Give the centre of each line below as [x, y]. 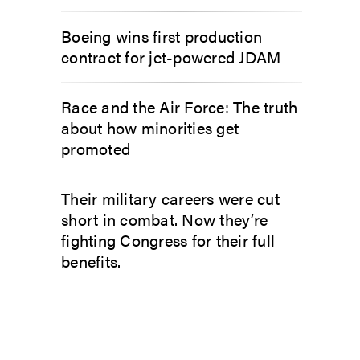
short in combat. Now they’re [164, 219]
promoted [96, 148]
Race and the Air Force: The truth [180, 106]
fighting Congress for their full [168, 240]
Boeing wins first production [162, 36]
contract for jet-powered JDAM [171, 57]
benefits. [91, 261]
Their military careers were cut [170, 198]
